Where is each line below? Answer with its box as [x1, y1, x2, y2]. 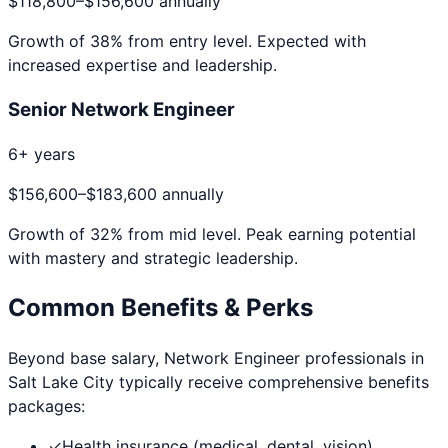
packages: [8, 396, 85, 417]
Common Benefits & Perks [8, 293, 313, 323]
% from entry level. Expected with [110, 30, 366, 51]
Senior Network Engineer [8, 97, 235, 121]
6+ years [8, 144, 75, 165]
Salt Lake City [8, 372, 114, 393]
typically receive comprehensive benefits [114, 372, 429, 393]
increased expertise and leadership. [8, 54, 277, 75]
